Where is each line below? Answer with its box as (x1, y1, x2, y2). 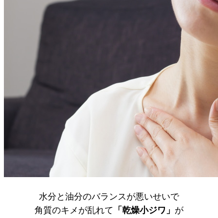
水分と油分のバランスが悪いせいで (39, 191, 179, 201)
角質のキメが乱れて (35, 205, 113, 215)
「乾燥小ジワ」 (113, 205, 175, 215)
